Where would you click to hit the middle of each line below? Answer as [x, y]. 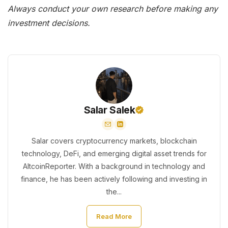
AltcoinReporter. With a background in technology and [114, 166]
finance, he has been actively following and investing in [114, 179]
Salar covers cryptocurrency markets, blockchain [114, 140]
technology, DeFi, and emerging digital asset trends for [114, 153]
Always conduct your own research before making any [113, 8]
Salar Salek [109, 110]
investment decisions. [49, 23]
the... [114, 191]
